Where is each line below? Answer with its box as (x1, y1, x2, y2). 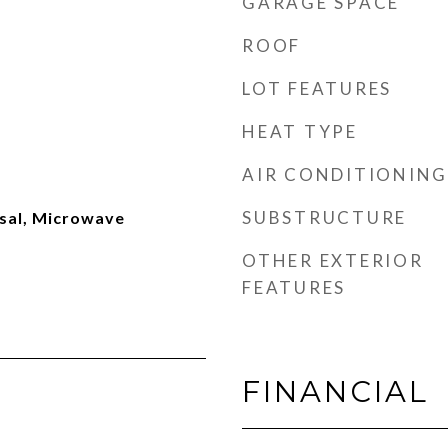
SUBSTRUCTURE (242, 207, 407, 228)
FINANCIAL (242, 374, 429, 409)
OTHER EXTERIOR (242, 250, 424, 271)
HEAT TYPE (242, 121, 358, 142)
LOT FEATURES (242, 78, 392, 99)
